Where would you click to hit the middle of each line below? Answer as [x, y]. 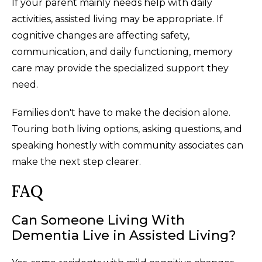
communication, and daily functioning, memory [122, 52]
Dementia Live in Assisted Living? [124, 236]
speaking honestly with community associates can [127, 146]
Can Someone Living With [98, 220]
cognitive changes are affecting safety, [101, 36]
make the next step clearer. [76, 162]
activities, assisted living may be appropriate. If [117, 19]
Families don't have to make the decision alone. [121, 113]
